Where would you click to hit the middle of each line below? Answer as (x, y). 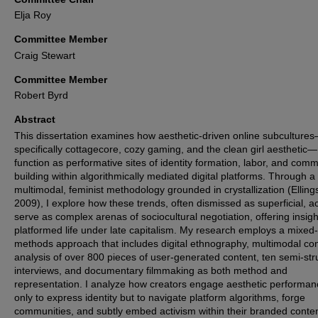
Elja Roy (33, 15)
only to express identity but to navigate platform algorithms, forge (160, 297)
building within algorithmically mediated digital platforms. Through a (165, 176)
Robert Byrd (41, 95)
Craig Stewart (45, 55)
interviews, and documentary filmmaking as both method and (151, 270)
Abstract (35, 120)
